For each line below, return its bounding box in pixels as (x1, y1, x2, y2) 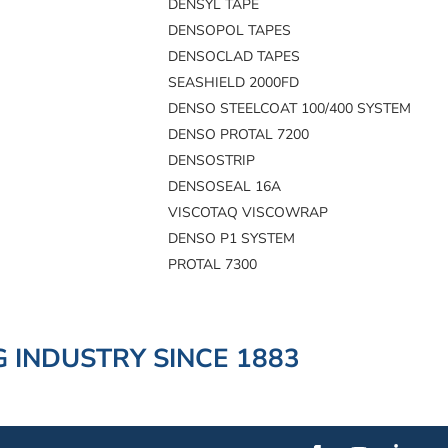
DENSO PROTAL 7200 (168, 125, 310, 145)
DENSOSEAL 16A (168, 177, 282, 197)
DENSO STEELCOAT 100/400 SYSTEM (168, 99, 412, 119)
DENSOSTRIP (168, 151, 256, 171)
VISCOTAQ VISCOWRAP (168, 203, 329, 223)
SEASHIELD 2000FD (168, 73, 300, 93)
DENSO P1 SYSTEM (168, 229, 296, 249)
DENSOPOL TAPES (168, 21, 292, 41)
